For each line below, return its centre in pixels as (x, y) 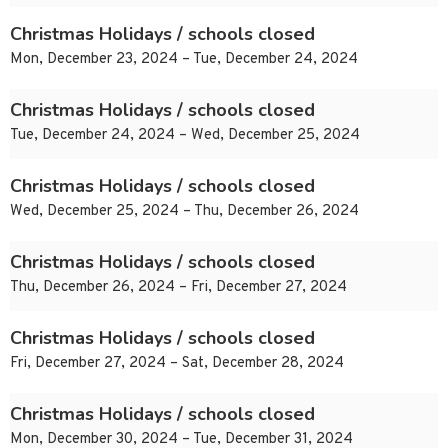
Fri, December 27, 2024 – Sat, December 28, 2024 (177, 364)
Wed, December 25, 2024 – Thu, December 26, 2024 (184, 212)
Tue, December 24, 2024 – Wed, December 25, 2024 (185, 136)
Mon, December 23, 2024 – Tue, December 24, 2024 (184, 60)
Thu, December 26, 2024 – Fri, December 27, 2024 (178, 288)
